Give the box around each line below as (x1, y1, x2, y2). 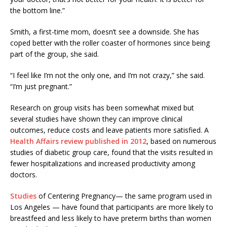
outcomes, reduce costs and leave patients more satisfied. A (10, 125, 209, 135)
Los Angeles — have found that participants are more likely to (10, 202, 213, 212)
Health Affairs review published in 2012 (10, 136, 146, 146)
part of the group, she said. (10, 49, 99, 59)
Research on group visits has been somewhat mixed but (10, 103, 194, 112)
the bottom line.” (10, 6, 65, 15)
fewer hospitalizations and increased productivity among (10, 159, 195, 168)
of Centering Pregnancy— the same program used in (36, 191, 212, 201)
